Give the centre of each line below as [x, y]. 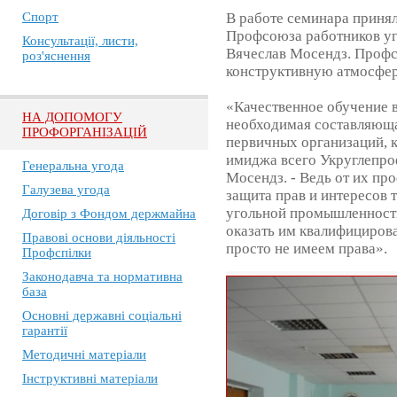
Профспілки [57, 253]
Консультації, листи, [80, 41]
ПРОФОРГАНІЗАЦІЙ [85, 132]
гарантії [45, 331]
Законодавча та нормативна [102, 276]
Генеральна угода [73, 166]
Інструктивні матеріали [90, 378]
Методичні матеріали [84, 354]
